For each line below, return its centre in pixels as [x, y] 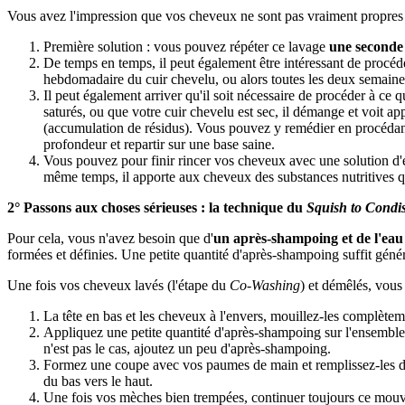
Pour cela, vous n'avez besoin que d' [110, 238]
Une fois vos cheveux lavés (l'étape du [118, 285]
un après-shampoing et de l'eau [308, 238]
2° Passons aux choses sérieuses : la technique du [157, 207]
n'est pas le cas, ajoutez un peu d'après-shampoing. [187, 348]
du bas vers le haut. [98, 381]
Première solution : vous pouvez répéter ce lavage [186, 46]
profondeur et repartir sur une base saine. [159, 144]
